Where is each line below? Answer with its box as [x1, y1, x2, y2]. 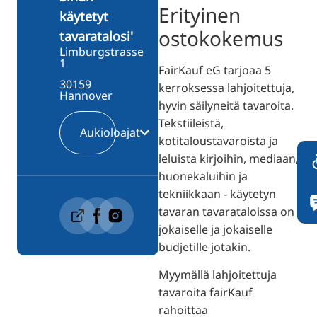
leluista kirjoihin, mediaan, [158, 150, 299, 166]
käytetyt [59, 7, 108, 25]
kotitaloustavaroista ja [158, 132, 278, 149]
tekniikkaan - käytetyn [158, 185, 276, 202]
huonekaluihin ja [158, 168, 248, 184]
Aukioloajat [80, 125, 140, 141]
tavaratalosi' [59, 27, 133, 45]
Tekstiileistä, [158, 115, 224, 131]
